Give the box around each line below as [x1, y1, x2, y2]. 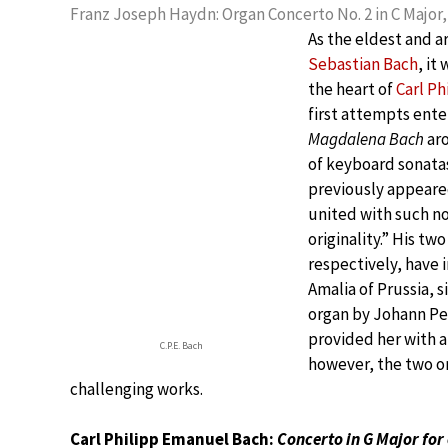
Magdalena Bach [308, 128, 424, 150]
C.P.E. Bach [160, 339, 203, 352]
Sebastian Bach [308, 53, 418, 75]
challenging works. [70, 378, 203, 400]
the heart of [308, 78, 396, 100]
